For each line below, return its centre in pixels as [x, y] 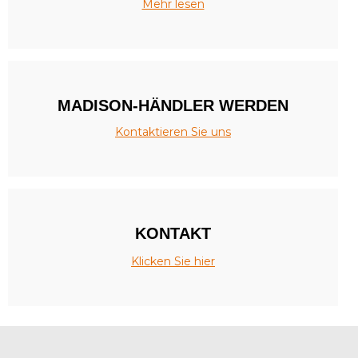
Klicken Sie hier [173, 261]
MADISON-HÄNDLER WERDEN [173, 105]
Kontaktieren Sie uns [173, 132]
